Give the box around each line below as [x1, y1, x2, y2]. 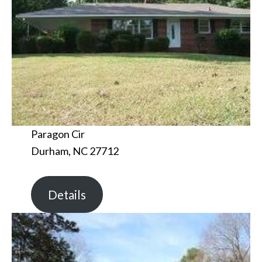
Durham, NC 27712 [30, 144, 119, 158]
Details [47, 187, 86, 202]
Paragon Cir [30, 127, 85, 141]
